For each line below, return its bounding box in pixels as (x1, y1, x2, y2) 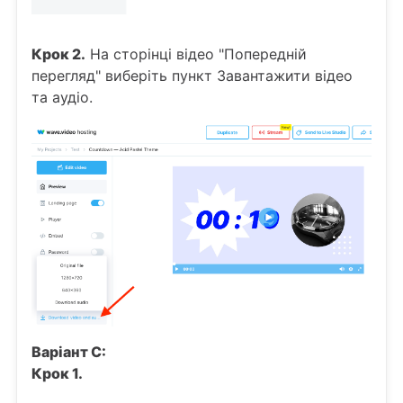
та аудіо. (31, 88, 93, 107)
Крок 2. (31, 45, 85, 64)
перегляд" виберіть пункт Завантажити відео (31, 67, 353, 85)
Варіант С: (31, 343, 106, 362)
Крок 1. (31, 364, 83, 383)
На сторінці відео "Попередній (85, 45, 307, 64)
